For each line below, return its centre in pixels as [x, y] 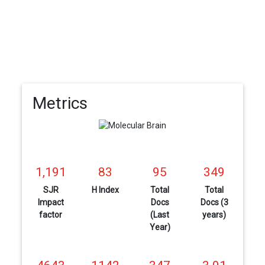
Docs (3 [214, 203]
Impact [51, 203]
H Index [105, 190]
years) [214, 215]
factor [51, 215]
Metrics [60, 104]
